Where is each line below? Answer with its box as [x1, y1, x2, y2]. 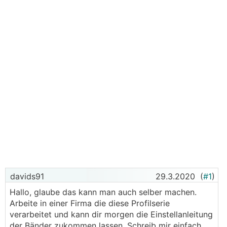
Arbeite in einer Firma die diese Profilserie [10, 198, 170, 208]
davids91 [8, 171, 44, 181]
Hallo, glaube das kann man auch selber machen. [10, 187, 197, 197]
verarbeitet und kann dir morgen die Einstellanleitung [10, 209, 213, 219]
